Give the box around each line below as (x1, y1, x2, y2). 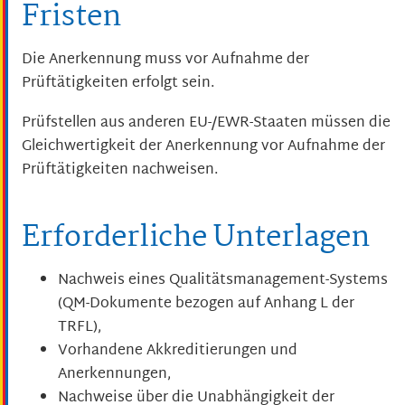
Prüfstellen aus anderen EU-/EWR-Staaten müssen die (22, 110, 391, 137)
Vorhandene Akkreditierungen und (58, 337, 297, 364)
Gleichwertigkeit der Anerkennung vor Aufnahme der (22, 134, 385, 161)
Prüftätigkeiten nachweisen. (22, 157, 218, 184)
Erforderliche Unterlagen (22, 214, 370, 263)
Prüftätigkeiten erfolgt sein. (22, 70, 214, 97)
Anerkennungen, (58, 361, 171, 388)
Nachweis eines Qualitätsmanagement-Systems (58, 267, 388, 294)
